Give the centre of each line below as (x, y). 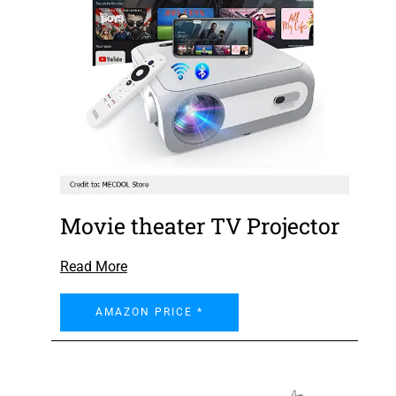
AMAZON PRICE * (149, 312)
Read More (93, 266)
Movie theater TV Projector (199, 225)
